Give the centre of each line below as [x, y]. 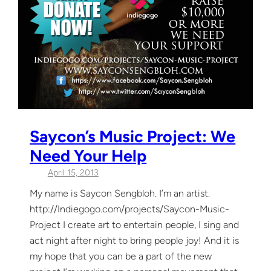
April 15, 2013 [73, 173]
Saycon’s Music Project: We [133, 137]
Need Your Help [88, 156]
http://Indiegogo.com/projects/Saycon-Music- [130, 209]
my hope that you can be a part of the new [121, 256]
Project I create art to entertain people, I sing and [135, 224]
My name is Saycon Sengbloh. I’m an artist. [120, 193]
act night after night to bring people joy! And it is [135, 240]
